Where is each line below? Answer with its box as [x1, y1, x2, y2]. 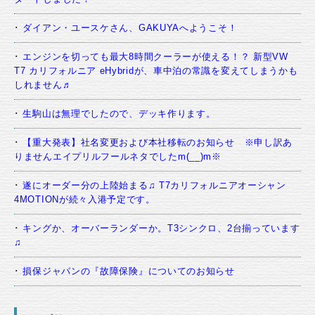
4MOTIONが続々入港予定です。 [14, 194, 155, 205]
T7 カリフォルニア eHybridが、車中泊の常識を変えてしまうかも [14, 65, 298, 77]
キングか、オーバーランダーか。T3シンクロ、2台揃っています [22, 223, 300, 234]
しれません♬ [14, 79, 72, 91]
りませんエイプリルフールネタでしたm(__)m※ [14, 151, 221, 162]
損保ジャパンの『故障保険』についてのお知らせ [22, 266, 235, 277]
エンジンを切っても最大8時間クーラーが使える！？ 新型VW [22, 51, 288, 63]
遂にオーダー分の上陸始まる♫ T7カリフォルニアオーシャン [22, 180, 286, 191]
